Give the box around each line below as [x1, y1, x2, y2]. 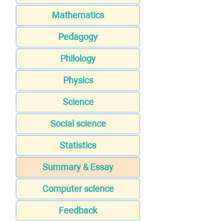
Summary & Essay [42, 162, 113, 173]
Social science [50, 118, 106, 129]
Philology [60, 53, 96, 64]
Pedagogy [58, 32, 98, 42]
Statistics [60, 140, 96, 151]
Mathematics [52, 10, 104, 21]
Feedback [59, 205, 97, 216]
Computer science [42, 184, 114, 194]
